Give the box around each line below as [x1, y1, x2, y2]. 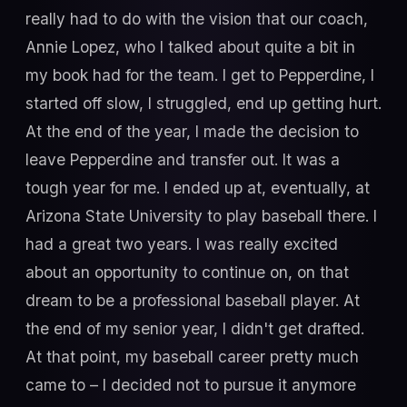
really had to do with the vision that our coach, [25, 8, 368, 28]
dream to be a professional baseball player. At [25, 290, 360, 310]
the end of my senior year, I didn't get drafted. [25, 318, 364, 338]
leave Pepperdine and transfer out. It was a [25, 149, 340, 169]
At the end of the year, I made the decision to [25, 121, 359, 141]
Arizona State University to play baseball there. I [25, 205, 377, 225]
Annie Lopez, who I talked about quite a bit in [25, 36, 355, 56]
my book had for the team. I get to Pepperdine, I [25, 65, 374, 84]
